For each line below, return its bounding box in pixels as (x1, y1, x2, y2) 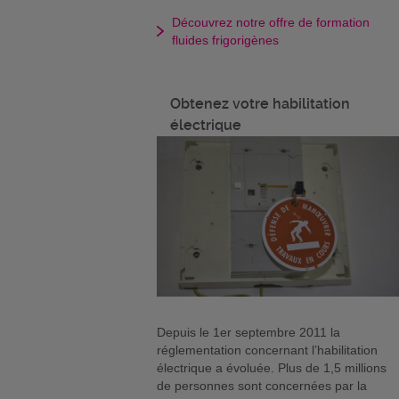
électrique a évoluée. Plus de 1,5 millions (157, 360, 387, 375)
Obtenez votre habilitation (170, 94, 351, 112)
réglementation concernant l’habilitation (157, 342, 379, 357)
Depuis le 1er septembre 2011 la (157, 324, 341, 339)
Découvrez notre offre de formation (172, 14, 370, 29)
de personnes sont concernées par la (157, 378, 368, 393)
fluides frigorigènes (172, 32, 280, 47)
